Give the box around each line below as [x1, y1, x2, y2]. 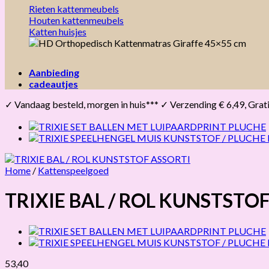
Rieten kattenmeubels [29, 2, 119, 14]
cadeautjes [29, 77, 78, 89]
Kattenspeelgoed [38, 164, 109, 176]
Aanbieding [29, 66, 79, 78]
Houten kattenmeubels [29, 14, 124, 26]
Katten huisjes [29, 25, 86, 37]
